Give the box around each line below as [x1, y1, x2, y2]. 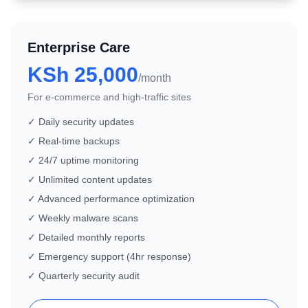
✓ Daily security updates [27, 116, 134, 127]
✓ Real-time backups [27, 135, 120, 146]
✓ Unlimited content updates [27, 174, 152, 185]
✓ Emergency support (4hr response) [27, 251, 191, 262]
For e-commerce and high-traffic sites [27, 91, 191, 102]
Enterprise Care [27, 40, 130, 55]
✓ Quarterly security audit [27, 270, 140, 281]
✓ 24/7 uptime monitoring [27, 155, 139, 166]
